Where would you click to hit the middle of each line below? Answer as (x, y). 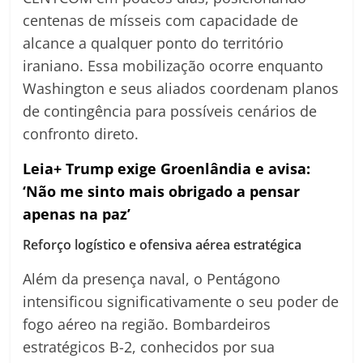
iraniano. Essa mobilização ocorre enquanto (173, 66)
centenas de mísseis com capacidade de (161, 21)
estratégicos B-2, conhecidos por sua (149, 347)
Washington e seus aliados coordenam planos (181, 89)
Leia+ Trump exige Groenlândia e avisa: (167, 169)
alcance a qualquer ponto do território (154, 43)
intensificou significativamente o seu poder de (181, 302)
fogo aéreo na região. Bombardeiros (147, 325)
